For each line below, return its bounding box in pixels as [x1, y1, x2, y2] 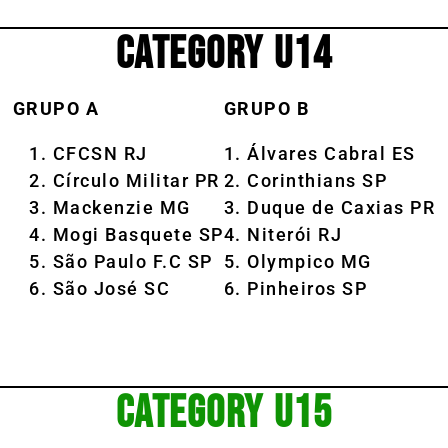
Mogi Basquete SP [52, 223, 224, 245]
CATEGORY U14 [115, 26, 333, 82]
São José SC [52, 277, 171, 299]
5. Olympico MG [223, 250, 372, 272]
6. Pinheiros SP [223, 277, 368, 299]
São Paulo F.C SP [52, 250, 213, 272]
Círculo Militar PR [52, 169, 220, 191]
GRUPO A [12, 97, 100, 119]
